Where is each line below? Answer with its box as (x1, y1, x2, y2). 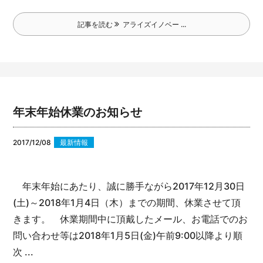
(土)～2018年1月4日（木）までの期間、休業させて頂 (13, 196, 241, 208)
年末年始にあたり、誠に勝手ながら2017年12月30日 (13, 180, 245, 192)
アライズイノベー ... (119, 19, 186, 29)
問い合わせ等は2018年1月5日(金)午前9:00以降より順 (13, 229, 243, 241)
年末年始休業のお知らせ (13, 104, 143, 119)
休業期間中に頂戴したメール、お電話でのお (50, 213, 248, 225)
